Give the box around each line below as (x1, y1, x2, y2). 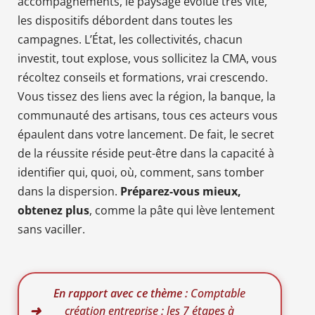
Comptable (191, 285, 246, 301)
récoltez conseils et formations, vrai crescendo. (18, 69, 268, 85)
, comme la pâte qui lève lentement (89, 202, 275, 218)
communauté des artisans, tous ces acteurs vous (18, 107, 278, 123)
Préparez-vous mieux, (120, 183, 241, 199)
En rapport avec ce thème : (53, 285, 191, 301)
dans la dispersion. (18, 183, 120, 199)
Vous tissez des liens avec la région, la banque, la (18, 88, 276, 104)
